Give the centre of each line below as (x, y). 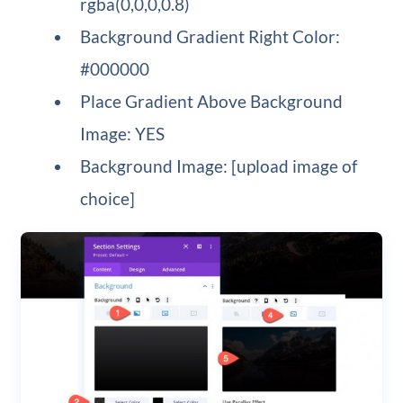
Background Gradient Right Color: (210, 37)
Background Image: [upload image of (219, 166)
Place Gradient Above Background (212, 102)
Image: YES (123, 134)
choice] (108, 199)
